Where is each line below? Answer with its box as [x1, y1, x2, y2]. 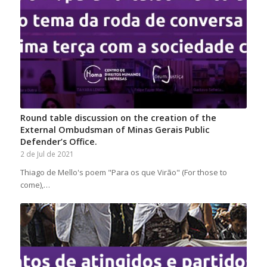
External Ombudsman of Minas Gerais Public [20, 123, 210, 135]
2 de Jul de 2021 [20, 148, 74, 159]
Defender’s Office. [20, 135, 97, 147]
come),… [20, 179, 50, 190]
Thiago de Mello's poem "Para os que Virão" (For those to [20, 166, 227, 178]
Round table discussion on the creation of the [20, 111, 216, 123]
